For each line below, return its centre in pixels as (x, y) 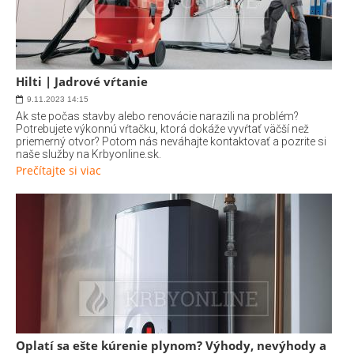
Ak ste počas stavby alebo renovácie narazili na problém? (157, 116)
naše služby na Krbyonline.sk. (88, 154)
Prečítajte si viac (58, 170)
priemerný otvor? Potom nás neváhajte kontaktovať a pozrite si (171, 141)
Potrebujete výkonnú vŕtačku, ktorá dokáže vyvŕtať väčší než (162, 129)
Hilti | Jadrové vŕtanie (82, 81)
